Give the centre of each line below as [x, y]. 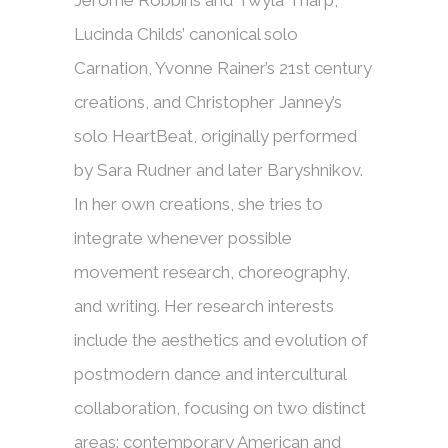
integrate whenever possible [183, 238]
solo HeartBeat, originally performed [215, 136]
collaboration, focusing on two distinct [220, 408]
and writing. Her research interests [204, 306]
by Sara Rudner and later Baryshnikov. [218, 170]
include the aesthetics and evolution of [221, 340]
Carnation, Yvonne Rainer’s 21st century [223, 68]
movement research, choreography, [212, 272]
